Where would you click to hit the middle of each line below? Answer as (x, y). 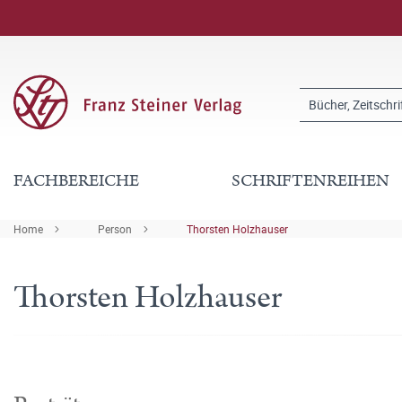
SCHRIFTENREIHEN (311, 181)
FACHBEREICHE (76, 181)
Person (115, 229)
